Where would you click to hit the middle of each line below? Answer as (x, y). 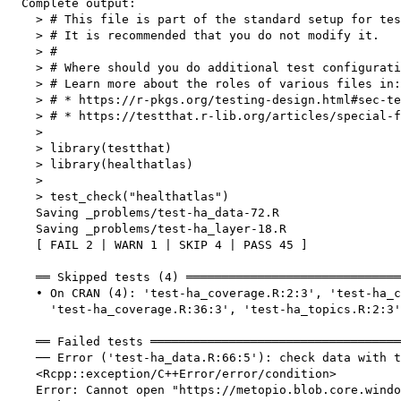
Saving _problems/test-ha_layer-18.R (147, 229)
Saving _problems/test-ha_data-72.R (143, 213)
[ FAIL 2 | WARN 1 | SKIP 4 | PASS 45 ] (158, 245)
